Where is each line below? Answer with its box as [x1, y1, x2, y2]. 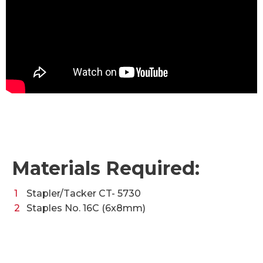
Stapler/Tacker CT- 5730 [26, 187, 141, 199]
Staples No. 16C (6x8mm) [26, 202, 146, 214]
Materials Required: [12, 156, 200, 180]
